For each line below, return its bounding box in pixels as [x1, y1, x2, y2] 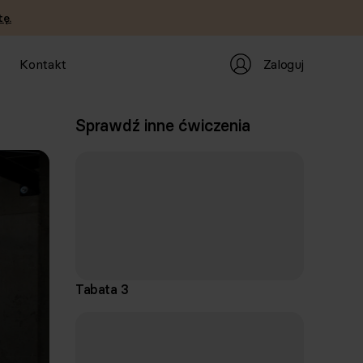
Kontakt [19, 56, 67, 72]
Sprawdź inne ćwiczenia [75, 115, 250, 135]
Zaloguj [263, 55, 304, 72]
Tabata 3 [75, 281, 129, 297]
